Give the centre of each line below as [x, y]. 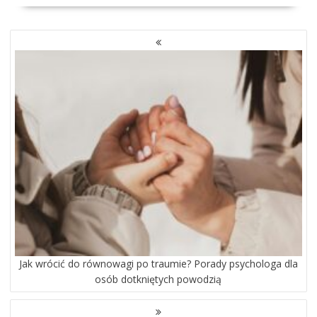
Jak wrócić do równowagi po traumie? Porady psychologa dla [158, 264]
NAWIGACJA [39, 37]
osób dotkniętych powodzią [158, 279]
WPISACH [34, 68]
